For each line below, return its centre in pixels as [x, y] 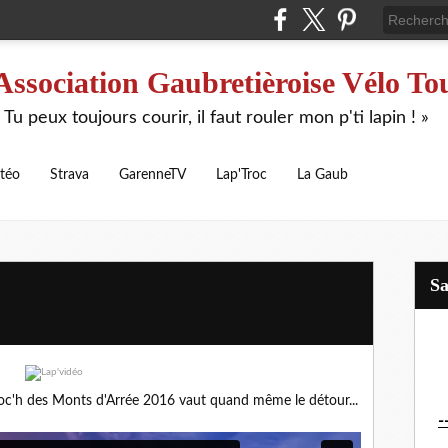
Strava [69, 175]
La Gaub [322, 175]
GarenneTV [152, 175]
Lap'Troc [241, 175]
